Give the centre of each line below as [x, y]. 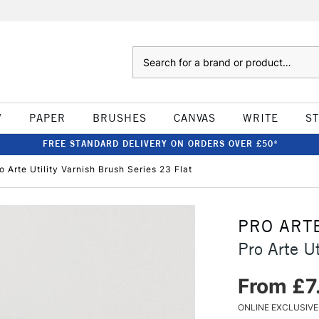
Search [146, 53]
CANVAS [194, 118]
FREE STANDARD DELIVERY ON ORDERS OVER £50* [160, 143]
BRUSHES [119, 118]
